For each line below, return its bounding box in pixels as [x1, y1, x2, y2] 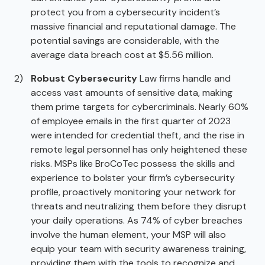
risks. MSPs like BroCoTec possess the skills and [31, 157, 235, 170]
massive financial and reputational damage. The [31, 20, 236, 33]
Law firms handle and [137, 72, 231, 85]
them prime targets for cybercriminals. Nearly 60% [31, 100, 248, 113]
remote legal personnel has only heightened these [31, 143, 247, 156]
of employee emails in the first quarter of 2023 [31, 114, 231, 127]
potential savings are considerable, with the [31, 34, 219, 47]
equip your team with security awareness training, [31, 242, 246, 255]
